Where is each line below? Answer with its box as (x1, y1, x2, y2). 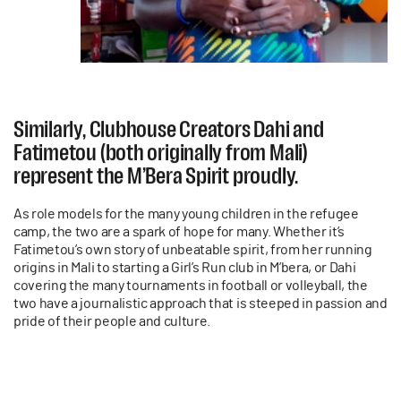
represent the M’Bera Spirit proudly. (13, 162, 299, 188)
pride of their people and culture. (13, 313, 211, 328)
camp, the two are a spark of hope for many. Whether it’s (13, 224, 346, 239)
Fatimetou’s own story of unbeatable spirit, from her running (13, 242, 372, 257)
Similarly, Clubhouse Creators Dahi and (13, 115, 324, 141)
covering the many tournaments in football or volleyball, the (13, 277, 368, 293)
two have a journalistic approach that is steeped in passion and (13, 295, 388, 311)
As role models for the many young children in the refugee (13, 206, 359, 221)
